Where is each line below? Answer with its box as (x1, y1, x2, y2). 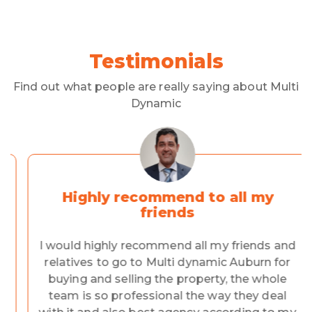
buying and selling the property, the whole (36, 272, 276, 286)
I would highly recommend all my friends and (27, 239, 285, 253)
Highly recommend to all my (50, 189, 262, 206)
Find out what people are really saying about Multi (13, 80, 299, 94)
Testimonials (88, 49, 224, 74)
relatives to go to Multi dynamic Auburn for (33, 256, 279, 270)
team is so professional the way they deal (37, 289, 275, 303)
